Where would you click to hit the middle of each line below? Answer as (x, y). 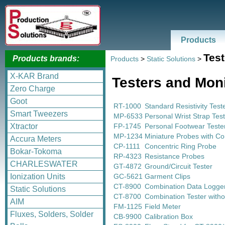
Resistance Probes (175, 156)
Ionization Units (38, 177)
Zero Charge (33, 89)
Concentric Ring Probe (181, 146)
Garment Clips (167, 176)
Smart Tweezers (39, 114)
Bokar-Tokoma (36, 151)
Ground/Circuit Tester (179, 166)
